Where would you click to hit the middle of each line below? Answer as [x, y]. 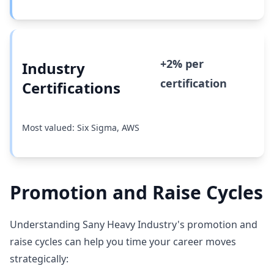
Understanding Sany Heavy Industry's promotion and [134, 224]
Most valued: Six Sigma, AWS [81, 128]
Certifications [71, 88]
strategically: [39, 259]
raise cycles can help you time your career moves [123, 242]
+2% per [182, 64]
